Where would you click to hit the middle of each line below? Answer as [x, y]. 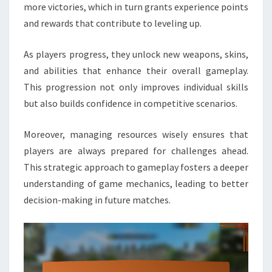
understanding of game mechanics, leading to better [136, 184]
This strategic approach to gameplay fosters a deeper [136, 167]
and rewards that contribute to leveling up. [113, 23]
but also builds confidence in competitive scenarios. [131, 104]
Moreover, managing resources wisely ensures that [136, 134]
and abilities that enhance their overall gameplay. [136, 71]
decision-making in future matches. [97, 200]
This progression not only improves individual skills [136, 87]
